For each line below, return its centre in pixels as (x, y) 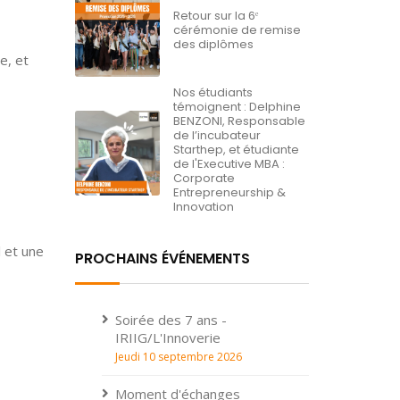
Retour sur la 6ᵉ (215, 16)
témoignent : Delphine (237, 107)
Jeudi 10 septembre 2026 (178, 357)
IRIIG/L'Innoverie (167, 338)
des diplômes (213, 45)
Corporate (204, 179)
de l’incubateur (217, 136)
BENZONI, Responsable (239, 121)
